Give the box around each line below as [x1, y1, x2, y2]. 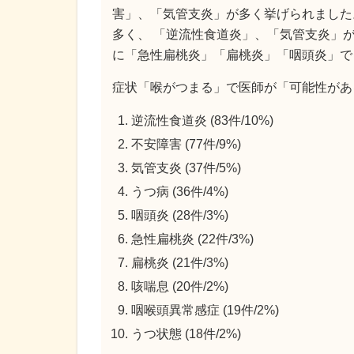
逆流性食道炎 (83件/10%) [131, 114, 273, 128]
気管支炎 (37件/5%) [131, 161, 241, 175]
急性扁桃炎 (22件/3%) [131, 232, 254, 247]
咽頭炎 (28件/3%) [131, 209, 228, 223]
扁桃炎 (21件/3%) [131, 256, 228, 270]
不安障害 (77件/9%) [131, 137, 241, 152]
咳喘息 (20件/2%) [131, 280, 228, 294]
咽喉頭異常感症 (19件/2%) [131, 303, 279, 318]
